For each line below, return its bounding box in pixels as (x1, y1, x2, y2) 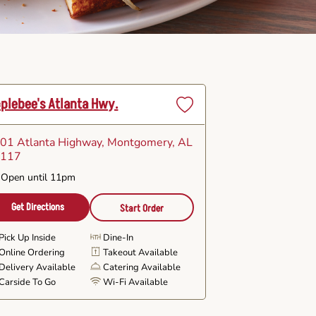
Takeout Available (102, 246, 178, 259)
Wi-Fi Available (102, 276, 168, 288)
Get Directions (11, 200, 65, 214)
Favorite (175, 140, 211, 155)
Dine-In (102, 231, 133, 244)
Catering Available (102, 261, 181, 274)
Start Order (119, 202, 164, 215)
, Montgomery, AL (102, 135, 193, 150)
